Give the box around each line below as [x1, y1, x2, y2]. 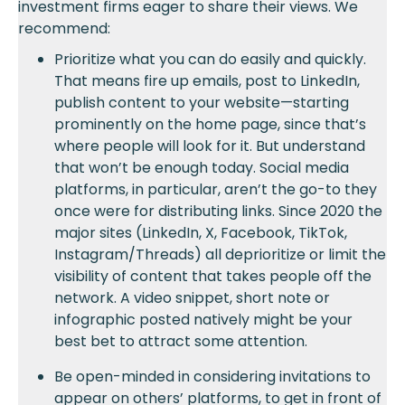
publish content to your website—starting [54, 92, 349, 114]
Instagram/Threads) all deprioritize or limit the [54, 244, 386, 266]
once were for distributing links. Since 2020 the [54, 201, 382, 222]
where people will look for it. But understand [54, 136, 365, 157]
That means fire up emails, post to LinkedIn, [54, 71, 360, 92]
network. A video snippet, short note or [54, 287, 330, 309]
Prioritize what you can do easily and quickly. [54, 49, 366, 71]
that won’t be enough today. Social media [54, 157, 349, 179]
